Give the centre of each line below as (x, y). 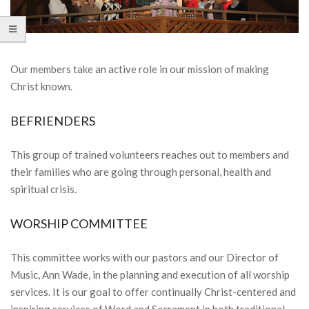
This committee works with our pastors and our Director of (144, 257)
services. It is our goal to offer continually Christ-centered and (153, 291)
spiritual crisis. (43, 189)
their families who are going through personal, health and (141, 171)
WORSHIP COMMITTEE (79, 223)
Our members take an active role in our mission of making (140, 69)
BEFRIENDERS (53, 120)
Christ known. (41, 86)
